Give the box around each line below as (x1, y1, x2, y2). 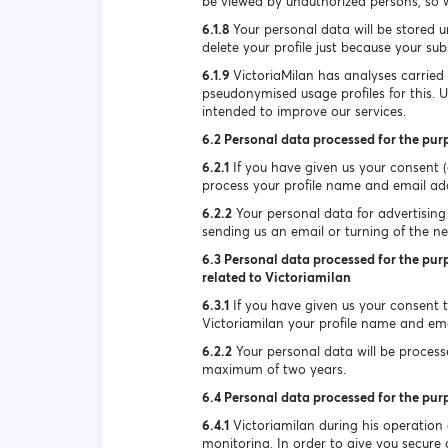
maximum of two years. (202, 361, 346, 378)
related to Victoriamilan (202, 269, 351, 286)
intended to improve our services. (202, 103, 406, 120)
